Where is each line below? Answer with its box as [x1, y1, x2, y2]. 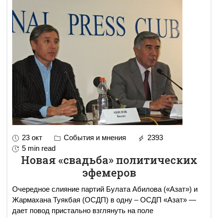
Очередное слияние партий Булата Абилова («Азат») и [12, 184, 198, 193]
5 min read [22, 144, 55, 152]
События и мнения [62, 133, 126, 142]
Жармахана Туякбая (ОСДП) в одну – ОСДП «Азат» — [12, 195, 196, 204]
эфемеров [82, 165, 136, 180]
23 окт [22, 133, 42, 142]
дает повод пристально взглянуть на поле [12, 206, 153, 215]
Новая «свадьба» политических [20, 152, 198, 167]
